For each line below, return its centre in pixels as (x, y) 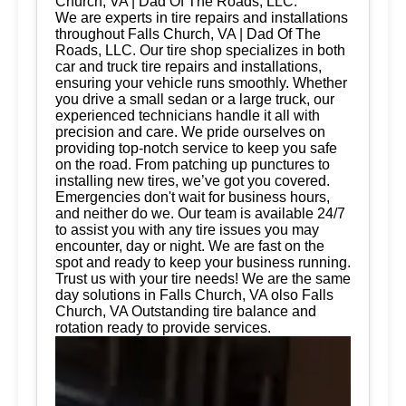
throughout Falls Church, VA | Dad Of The (188, 34)
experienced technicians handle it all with (188, 116)
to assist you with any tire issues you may (187, 230)
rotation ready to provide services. (163, 328)
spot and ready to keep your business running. (203, 262)
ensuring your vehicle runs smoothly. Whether (201, 83)
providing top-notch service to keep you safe (196, 148)
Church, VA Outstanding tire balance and (186, 311)
